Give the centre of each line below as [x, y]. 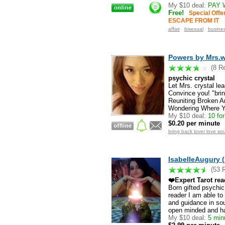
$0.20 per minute [194, 123]
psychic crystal [191, 78]
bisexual [194, 29]
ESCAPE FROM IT [193, 21]
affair [174, 29]
